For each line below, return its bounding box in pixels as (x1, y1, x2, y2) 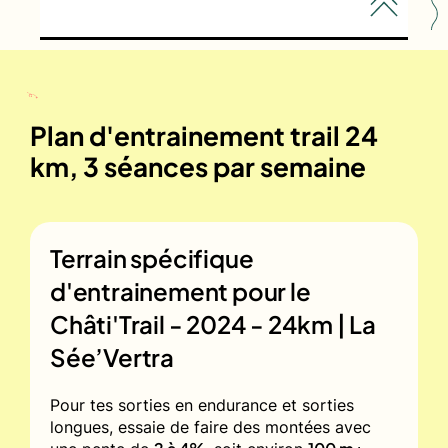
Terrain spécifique (50, 242, 254, 273)
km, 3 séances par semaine (30, 149, 366, 183)
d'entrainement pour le (50, 275, 311, 306)
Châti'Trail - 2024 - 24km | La (50, 308, 376, 339)
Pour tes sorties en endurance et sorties (50, 394, 354, 415)
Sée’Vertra (50, 341, 175, 372)
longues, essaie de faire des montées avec (50, 416, 371, 437)
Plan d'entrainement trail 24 (30, 118, 378, 152)
